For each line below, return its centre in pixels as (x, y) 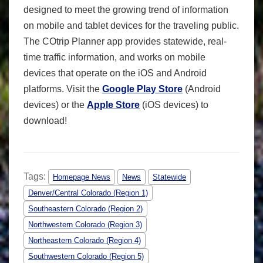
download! (45, 120)
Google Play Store (142, 89)
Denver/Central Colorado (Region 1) (88, 193)
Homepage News (82, 177)
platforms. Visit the (63, 89)
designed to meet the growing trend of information (126, 9)
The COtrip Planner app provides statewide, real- (125, 41)
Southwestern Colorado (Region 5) (86, 257)
